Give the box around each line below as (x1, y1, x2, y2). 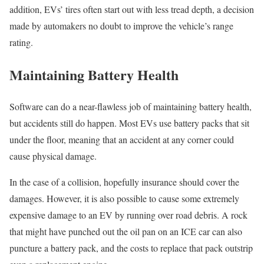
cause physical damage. (9, 150, 97, 163)
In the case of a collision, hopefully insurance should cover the (9, 176, 239, 189)
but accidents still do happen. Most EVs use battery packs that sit (9, 117, 249, 130)
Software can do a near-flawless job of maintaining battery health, (9, 100, 252, 113)
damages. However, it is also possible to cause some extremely (9, 192, 239, 205)
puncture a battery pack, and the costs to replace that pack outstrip (9, 242, 253, 255)
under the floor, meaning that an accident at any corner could (9, 133, 234, 146)
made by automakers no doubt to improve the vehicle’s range (9, 19, 233, 32)
